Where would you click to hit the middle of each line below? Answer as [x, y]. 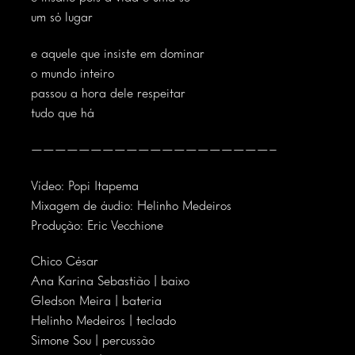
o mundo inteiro [73, 75]
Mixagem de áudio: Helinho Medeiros [131, 206]
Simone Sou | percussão [93, 342]
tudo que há [63, 115]
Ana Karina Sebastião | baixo [110, 282]
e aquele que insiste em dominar [118, 55]
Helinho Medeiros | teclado [103, 322]
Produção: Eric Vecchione [97, 226]
